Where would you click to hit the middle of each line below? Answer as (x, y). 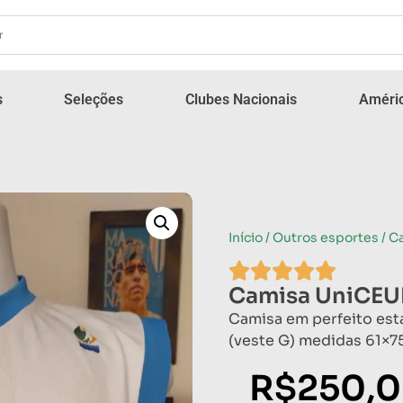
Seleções (94, 99)
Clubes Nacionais (242, 99)
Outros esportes (326, 237)
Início (246, 237)
